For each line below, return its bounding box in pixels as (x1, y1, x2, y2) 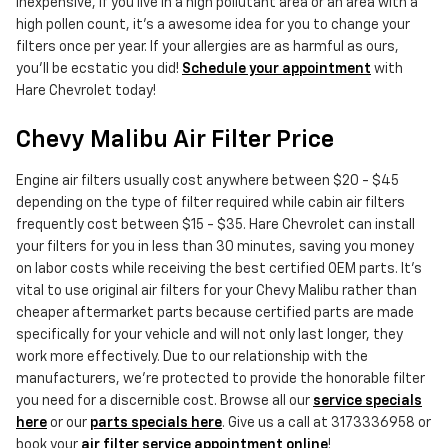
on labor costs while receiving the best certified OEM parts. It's (16, 262, 422, 277)
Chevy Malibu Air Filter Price (16, 128, 334, 153)
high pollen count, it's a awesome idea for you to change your (16, 18, 410, 33)
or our (47, 416, 90, 431)
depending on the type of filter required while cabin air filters (16, 196, 405, 211)
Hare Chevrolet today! (16, 84, 156, 99)
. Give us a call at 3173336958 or (222, 416, 431, 431)
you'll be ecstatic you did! (16, 62, 182, 77)
